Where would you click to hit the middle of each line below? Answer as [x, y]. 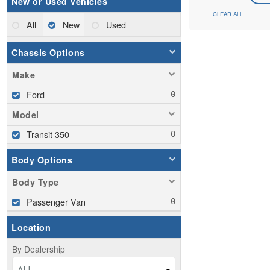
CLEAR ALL [228, 14]
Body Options [42, 160]
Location [31, 228]
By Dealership [39, 249]
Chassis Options [48, 53]
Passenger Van [56, 202]
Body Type [36, 182]
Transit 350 [48, 134]
